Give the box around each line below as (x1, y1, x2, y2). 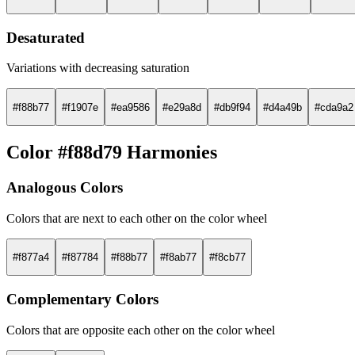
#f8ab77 (160, 250, 197, 263)
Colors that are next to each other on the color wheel (6, 211, 267, 225)
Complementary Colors (6, 290, 158, 307)
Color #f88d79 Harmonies (6, 141, 217, 162)
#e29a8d (162, 101, 201, 113)
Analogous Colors (6, 178, 123, 196)
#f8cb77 (209, 250, 246, 263)
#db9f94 (214, 101, 250, 113)
